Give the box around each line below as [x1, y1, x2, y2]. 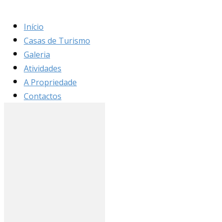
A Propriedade [24, 77, 77, 88]
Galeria [24, 49, 50, 60]
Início [24, 21, 44, 32]
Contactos [24, 91, 61, 102]
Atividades [24, 63, 61, 74]
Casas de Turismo [24, 35, 90, 46]
